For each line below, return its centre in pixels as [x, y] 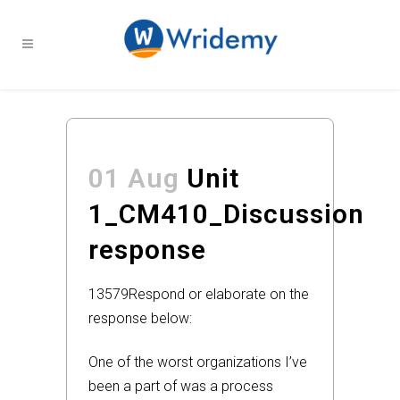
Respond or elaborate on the [219, 294]
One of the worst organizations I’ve [198, 362]
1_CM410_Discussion [226, 214]
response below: [140, 318]
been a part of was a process [181, 386]
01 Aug [134, 178]
